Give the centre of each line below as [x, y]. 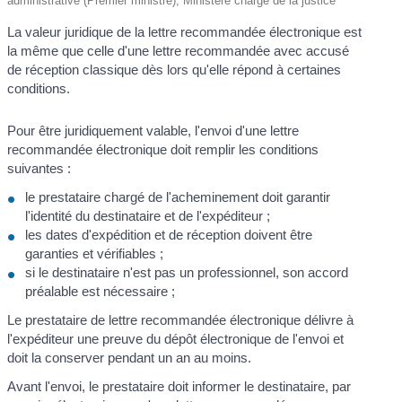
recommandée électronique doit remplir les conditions [163, 150]
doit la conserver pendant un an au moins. [130, 358]
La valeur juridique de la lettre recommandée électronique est [185, 31]
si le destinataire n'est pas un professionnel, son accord [187, 272]
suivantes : [39, 169]
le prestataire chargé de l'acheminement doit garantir [178, 197]
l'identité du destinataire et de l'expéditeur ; [148, 215]
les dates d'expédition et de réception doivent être [169, 234]
